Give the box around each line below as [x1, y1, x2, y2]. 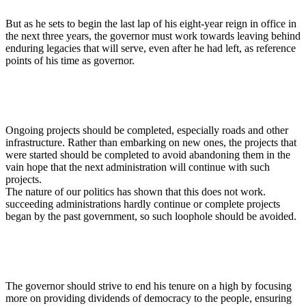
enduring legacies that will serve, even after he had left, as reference [5, 42, 296, 54]
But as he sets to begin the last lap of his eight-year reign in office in [5, 17, 296, 29]
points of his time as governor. [5, 54, 135, 66]
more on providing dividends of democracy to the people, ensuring [5, 292, 292, 304]
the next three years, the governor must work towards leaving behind [5, 29, 301, 42]
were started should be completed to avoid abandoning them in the [5, 148, 290, 161]
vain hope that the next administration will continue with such [5, 161, 270, 173]
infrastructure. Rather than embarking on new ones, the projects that [5, 136, 296, 148]
